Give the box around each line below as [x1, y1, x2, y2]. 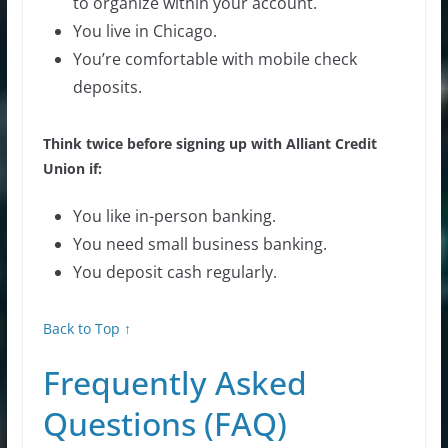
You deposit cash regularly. [72, 261, 277, 284]
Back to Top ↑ [42, 319, 131, 339]
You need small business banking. [72, 233, 327, 256]
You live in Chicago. [72, 20, 217, 43]
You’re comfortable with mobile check [72, 48, 357, 71]
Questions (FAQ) [42, 402, 287, 446]
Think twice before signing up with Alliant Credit [42, 134, 377, 154]
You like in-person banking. [72, 205, 276, 228]
